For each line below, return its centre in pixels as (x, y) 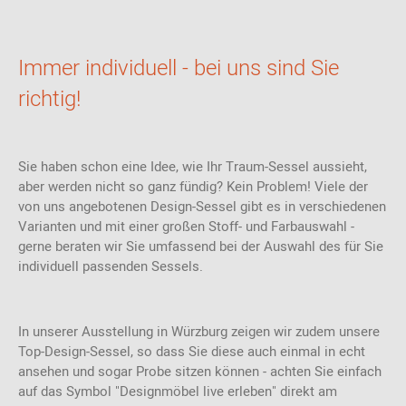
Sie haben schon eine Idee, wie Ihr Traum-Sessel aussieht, (193, 167)
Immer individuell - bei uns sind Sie (179, 68)
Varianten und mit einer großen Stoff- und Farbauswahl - (186, 227)
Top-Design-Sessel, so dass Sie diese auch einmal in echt (192, 352)
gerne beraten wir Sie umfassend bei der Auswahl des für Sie (201, 246)
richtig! (52, 99)
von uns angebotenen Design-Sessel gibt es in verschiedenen (202, 207)
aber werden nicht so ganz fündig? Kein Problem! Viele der (193, 187)
